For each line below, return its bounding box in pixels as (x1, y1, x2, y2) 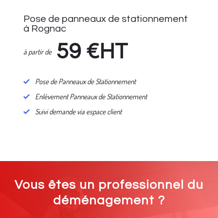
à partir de (23, 47, 52, 56)
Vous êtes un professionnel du (15, 178, 203, 191)
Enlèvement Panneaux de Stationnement (35, 92, 147, 102)
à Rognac (23, 24, 67, 34)
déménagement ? (53, 194, 165, 207)
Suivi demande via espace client (35, 107, 122, 117)
